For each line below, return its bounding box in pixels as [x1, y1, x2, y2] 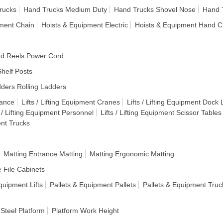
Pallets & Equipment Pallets [50, 181, 136, 189]
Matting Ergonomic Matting [90, 150, 174, 158]
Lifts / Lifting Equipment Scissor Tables [101, 109, 222, 116]
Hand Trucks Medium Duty [23, 5, 107, 13]
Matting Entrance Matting [3, 150, 83, 158]
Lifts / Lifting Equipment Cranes [21, 98, 120, 106]
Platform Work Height [52, 207, 119, 215]
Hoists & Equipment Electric [41, 21, 128, 29]
